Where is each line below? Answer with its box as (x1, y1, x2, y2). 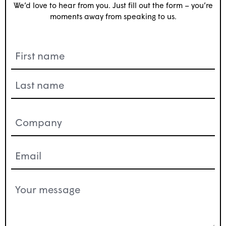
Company (11, 109, 58, 122)
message (11, 186, 52, 198)
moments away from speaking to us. (49, 12, 177, 21)
